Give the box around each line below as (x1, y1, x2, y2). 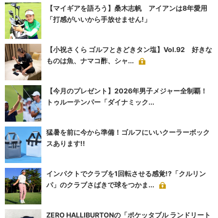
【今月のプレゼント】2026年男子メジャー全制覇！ (46, 87, 207, 95)
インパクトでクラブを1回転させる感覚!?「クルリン (46, 169, 206, 178)
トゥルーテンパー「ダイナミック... (46, 98, 154, 107)
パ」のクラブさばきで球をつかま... (46, 181, 154, 189)
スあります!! (46, 139, 85, 148)
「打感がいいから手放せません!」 (46, 15, 151, 24)
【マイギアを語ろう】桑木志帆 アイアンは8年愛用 (46, 4, 207, 13)
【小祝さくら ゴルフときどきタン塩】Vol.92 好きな (46, 45, 212, 54)
